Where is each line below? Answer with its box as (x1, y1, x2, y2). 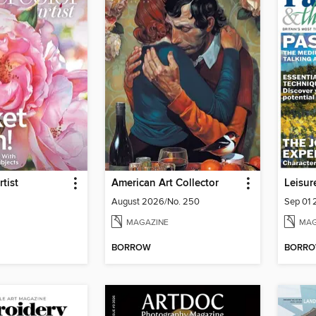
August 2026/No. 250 (111, 195, 200, 207)
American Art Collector (111, 176, 219, 190)
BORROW (111, 242, 151, 255)
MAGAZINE (126, 217, 169, 228)
